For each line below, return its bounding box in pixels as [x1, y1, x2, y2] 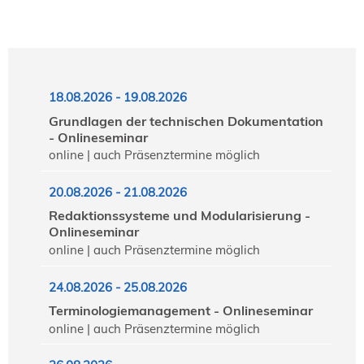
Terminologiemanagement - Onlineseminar [49, 302, 313, 319]
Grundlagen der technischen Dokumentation [49, 112, 323, 129]
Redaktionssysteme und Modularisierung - [49, 207, 310, 224]
